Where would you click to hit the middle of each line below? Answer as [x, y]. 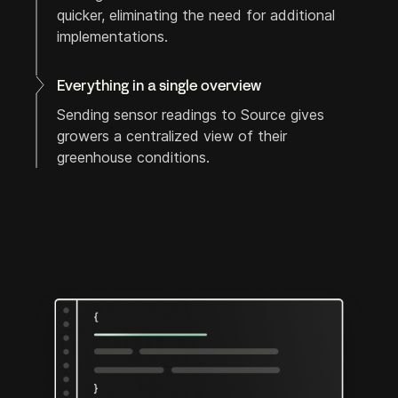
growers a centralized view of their [172, 136]
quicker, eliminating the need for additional [196, 15]
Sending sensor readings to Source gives [191, 115]
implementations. [112, 36]
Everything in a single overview [159, 86]
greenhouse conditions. [133, 157]
